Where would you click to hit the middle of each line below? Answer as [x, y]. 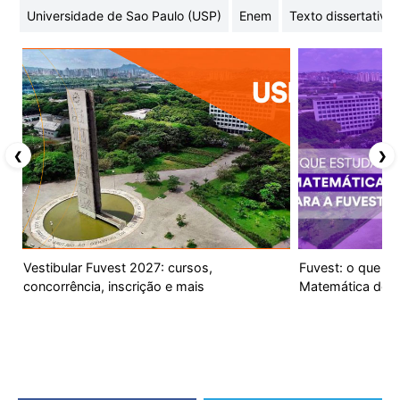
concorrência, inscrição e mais [113, 286]
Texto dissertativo [342, 15]
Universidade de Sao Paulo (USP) [124, 15]
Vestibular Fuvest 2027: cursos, [117, 267]
